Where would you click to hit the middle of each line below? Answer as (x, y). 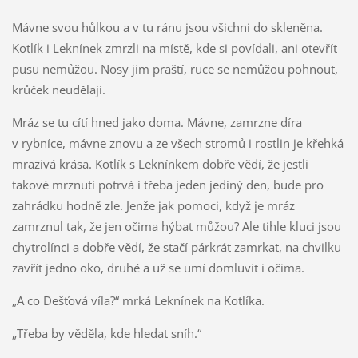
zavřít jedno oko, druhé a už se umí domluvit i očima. (158, 268)
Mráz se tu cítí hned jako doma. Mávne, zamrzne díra (157, 123)
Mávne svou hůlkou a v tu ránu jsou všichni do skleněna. (167, 28)
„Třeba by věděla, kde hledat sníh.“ (106, 334)
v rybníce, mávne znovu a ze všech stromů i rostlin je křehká (177, 143)
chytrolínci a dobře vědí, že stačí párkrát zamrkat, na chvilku (176, 247)
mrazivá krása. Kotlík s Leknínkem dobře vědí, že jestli (160, 164)
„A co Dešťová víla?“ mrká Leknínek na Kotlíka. (138, 301)
